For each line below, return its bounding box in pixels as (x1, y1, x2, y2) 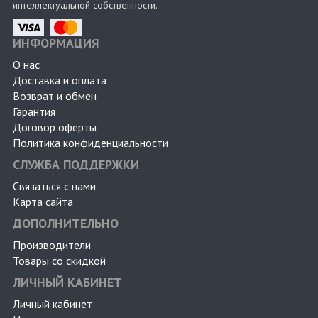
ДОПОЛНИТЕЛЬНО (13, 215, 119, 232)
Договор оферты (13, 120, 97, 135)
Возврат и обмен (13, 89, 97, 104)
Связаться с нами (13, 179, 96, 194)
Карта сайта (13, 194, 73, 209)
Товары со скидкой (13, 253, 106, 268)
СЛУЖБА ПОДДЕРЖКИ (13, 156, 139, 173)
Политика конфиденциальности (13, 136, 168, 150)
